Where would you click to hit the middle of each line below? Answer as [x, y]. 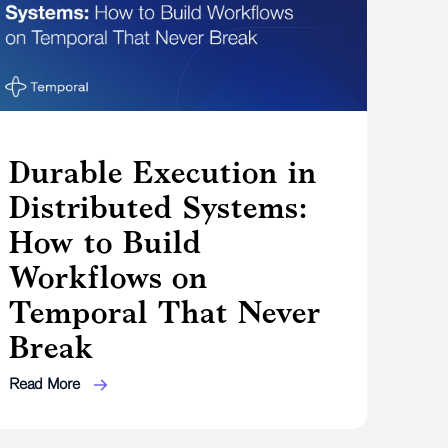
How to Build [106, 241]
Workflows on [109, 276]
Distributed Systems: [159, 206]
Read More [46, 383]
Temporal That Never [165, 311]
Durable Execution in [163, 171]
